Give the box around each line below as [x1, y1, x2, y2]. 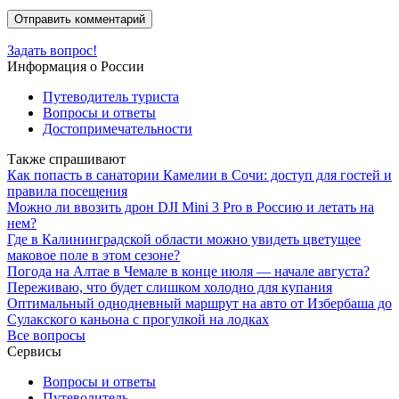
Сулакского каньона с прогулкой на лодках [7, 311, 269, 327]
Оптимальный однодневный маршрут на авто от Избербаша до [7, 295, 392, 311]
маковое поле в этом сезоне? [7, 247, 180, 263]
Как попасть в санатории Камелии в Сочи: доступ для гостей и [7, 167, 392, 183]
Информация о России [7, 58, 144, 74]
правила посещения [7, 183, 127, 199]
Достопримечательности [43, 120, 192, 136]
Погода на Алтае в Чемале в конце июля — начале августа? [7, 263, 370, 279]
